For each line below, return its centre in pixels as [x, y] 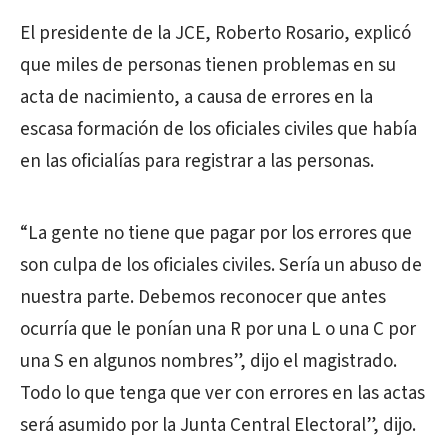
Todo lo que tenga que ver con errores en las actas [222, 393]
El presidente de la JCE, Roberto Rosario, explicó [215, 33]
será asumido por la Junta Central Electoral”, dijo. [218, 425]
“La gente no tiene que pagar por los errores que [216, 233]
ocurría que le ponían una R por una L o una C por [218, 329]
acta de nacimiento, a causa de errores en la [196, 97]
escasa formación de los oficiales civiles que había [218, 129]
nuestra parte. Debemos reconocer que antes [203, 297]
